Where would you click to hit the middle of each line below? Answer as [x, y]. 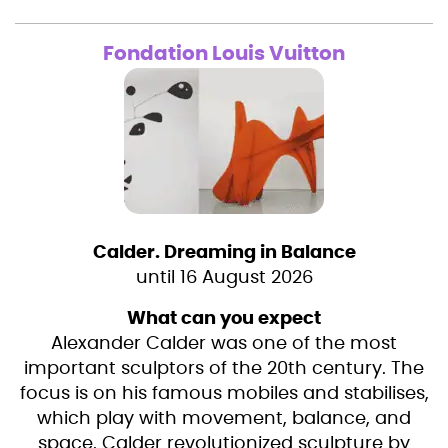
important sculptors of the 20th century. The [224, 369]
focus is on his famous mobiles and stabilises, [224, 394]
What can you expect [224, 319]
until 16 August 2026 [224, 278]
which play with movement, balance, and [224, 419]
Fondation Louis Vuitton [224, 54]
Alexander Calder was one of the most [224, 344]
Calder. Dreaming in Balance [224, 253]
